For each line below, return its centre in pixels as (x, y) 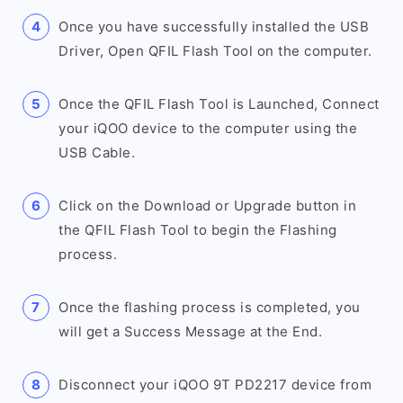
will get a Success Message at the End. (190, 331)
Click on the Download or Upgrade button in (207, 206)
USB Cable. (97, 152)
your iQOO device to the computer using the (208, 128)
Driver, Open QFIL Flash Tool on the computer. (215, 51)
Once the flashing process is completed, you (210, 307)
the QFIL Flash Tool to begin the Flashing (198, 230)
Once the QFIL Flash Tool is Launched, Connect (219, 104)
